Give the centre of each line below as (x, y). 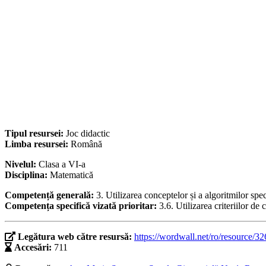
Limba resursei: (38, 144)
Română (86, 144)
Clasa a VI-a (62, 164)
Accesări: (33, 248)
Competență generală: (50, 195)
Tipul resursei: (35, 134)
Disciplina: (27, 175)
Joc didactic (88, 134)
